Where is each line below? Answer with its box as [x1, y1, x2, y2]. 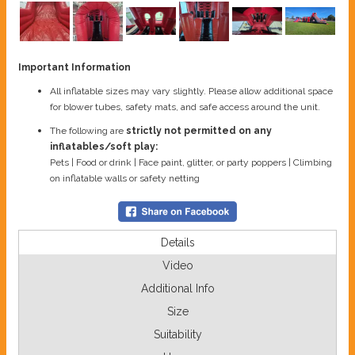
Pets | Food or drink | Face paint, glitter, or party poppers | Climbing [50, 157, 332, 169]
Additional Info [140, 282, 215, 296]
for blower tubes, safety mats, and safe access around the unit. [50, 101, 320, 113]
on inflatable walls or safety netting [50, 173, 200, 185]
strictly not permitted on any [126, 125, 272, 137]
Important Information [18, 62, 131, 74]
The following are [50, 125, 126, 137]
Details [160, 236, 195, 250]
